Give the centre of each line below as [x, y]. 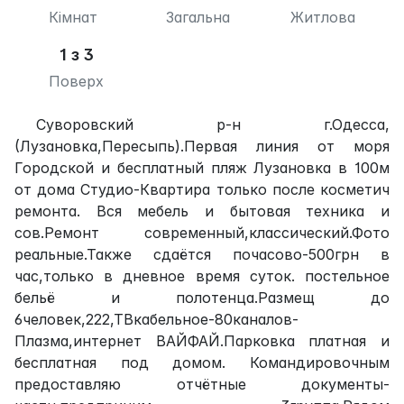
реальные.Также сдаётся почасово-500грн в [202, 254]
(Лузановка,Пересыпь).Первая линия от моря [202, 146]
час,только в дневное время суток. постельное [202, 275]
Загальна [197, 17]
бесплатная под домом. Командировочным [202, 362]
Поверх [77, 81]
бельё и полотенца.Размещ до [202, 297]
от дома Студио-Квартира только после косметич [202, 189]
